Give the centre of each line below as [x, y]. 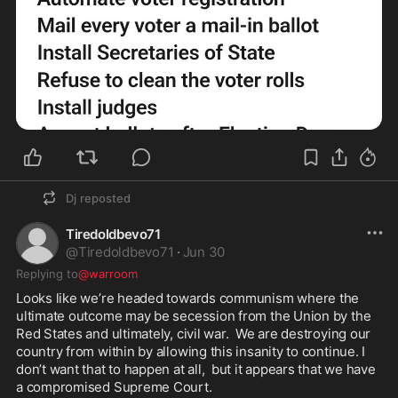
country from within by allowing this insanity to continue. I [191, 352]
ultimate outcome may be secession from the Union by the [194, 316]
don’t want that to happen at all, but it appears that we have [196, 370]
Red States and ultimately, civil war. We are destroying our [194, 334]
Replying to [47, 274]
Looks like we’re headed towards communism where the [188, 298]
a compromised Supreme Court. [114, 387]
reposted [105, 199]
